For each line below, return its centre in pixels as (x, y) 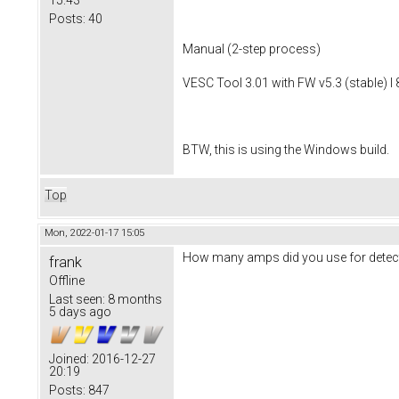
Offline (67, 281)
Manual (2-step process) (252, 49)
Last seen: (77, 300)
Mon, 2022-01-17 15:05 (94, 233)
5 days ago (80, 312)
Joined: (69, 359)
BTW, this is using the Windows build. (286, 150)
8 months (134, 300)
